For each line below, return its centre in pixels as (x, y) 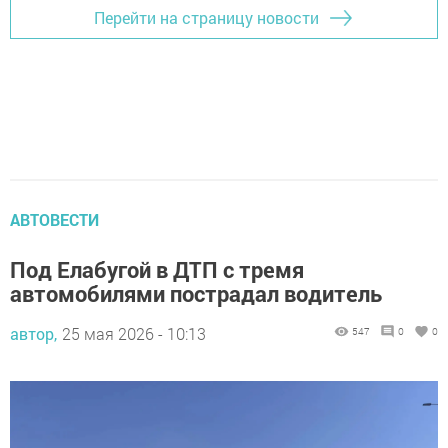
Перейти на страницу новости (206, 18)
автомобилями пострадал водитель (196, 293)
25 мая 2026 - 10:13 (134, 333)
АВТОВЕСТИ (54, 219)
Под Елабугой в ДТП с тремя (157, 269)
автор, (33, 333)
